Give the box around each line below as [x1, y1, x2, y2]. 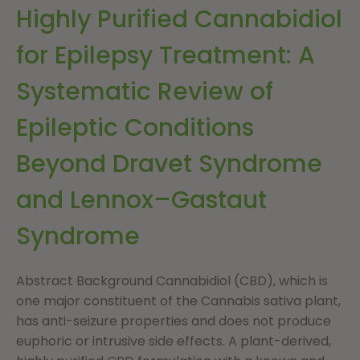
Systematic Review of [16, 74, 273, 108]
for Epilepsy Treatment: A [16, 38, 315, 72]
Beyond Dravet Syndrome [16, 146, 322, 181]
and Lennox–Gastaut [16, 182, 267, 217]
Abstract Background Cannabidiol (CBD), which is [16, 271, 328, 290]
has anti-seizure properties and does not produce [16, 311, 331, 330]
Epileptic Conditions [16, 110, 254, 145]
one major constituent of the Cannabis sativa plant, [16, 291, 341, 310]
